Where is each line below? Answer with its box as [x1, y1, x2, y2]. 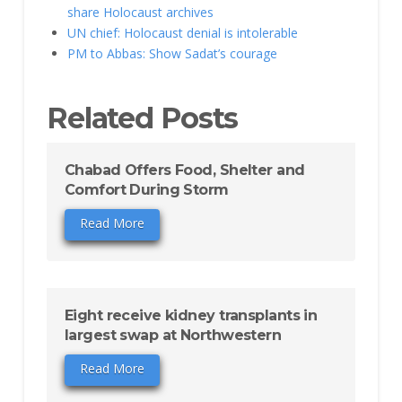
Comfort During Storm [64, 180, 229, 198]
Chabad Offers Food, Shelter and [64, 161, 305, 179]
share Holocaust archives [67, 4, 214, 22]
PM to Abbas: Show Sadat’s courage [67, 45, 278, 63]
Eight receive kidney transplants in [64, 307, 318, 325]
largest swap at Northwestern [64, 327, 282, 345]
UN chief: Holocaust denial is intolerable [67, 24, 299, 42]
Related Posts [46, 100, 239, 136]
